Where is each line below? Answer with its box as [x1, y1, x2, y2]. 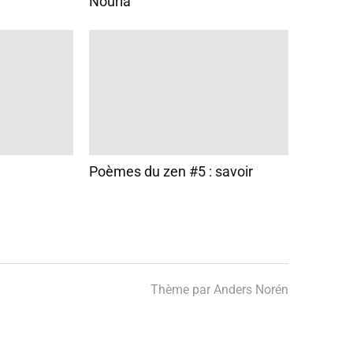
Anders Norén [214, 281, 288, 297]
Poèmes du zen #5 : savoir [88, 162, 253, 180]
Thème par [150, 281, 214, 297]
